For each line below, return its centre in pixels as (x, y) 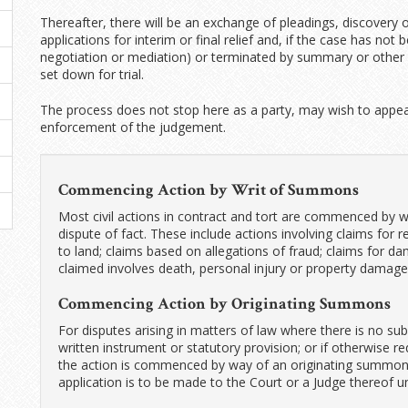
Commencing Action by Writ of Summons (208, 190)
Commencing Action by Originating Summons (224, 304)
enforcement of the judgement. (133, 127)
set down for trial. (92, 74)
